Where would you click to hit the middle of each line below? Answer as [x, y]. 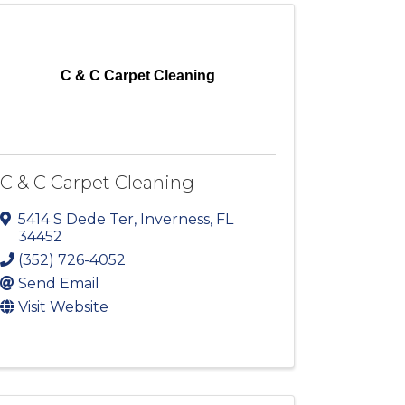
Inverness [175, 220]
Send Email [59, 284]
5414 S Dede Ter [76, 220]
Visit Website [64, 307]
